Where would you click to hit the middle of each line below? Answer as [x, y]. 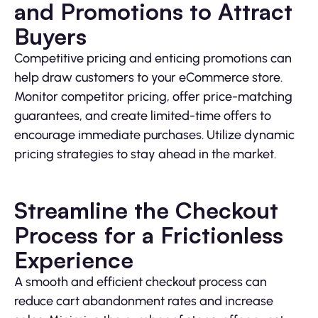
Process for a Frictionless [149, 235]
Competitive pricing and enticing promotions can [153, 58]
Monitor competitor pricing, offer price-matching [153, 96]
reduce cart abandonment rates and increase [144, 301]
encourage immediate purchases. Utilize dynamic [154, 135]
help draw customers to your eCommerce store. [148, 77]
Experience [74, 259]
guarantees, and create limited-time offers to [143, 115]
